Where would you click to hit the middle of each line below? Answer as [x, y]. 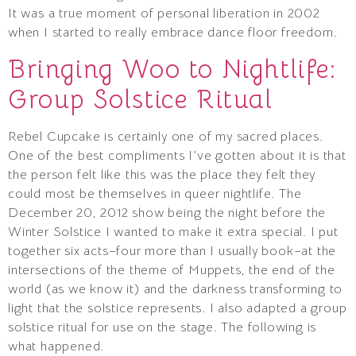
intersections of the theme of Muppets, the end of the [172, 270]
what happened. [56, 346]
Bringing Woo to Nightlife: [172, 69]
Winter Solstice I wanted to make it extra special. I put [173, 232]
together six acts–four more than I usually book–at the [172, 251]
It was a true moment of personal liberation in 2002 [164, 14]
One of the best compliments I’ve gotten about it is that [177, 155]
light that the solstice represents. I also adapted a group [178, 308]
